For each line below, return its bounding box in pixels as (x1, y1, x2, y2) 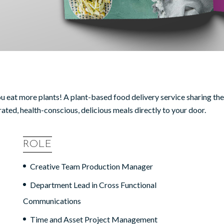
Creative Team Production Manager (30, 161, 153, 171)
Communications (22, 195, 81, 205)
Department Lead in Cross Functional (30, 179, 157, 189)
